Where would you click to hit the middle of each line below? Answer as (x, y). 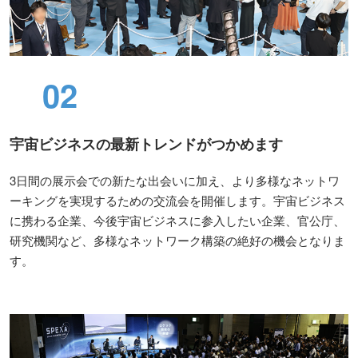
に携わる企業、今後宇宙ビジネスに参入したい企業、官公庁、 (177, 221)
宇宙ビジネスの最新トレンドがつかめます (146, 144)
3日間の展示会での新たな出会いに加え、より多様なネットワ (175, 181)
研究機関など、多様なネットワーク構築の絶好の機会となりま (177, 241)
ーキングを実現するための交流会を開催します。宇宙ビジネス (177, 201)
